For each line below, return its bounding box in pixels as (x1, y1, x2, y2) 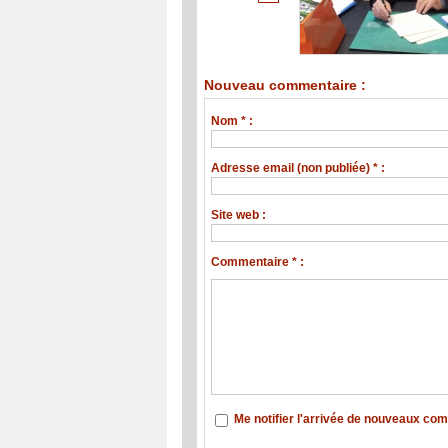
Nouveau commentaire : (204, 77, 366, 94)
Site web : (211, 207, 267, 222)
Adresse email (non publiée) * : (211, 160, 386, 175)
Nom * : (211, 113, 254, 128)
